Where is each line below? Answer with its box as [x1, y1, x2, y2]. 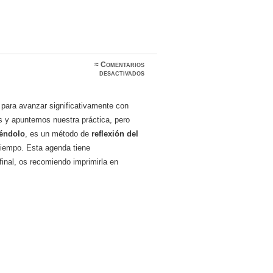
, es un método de [25, 129, 92, 139]
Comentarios [101, 60, 145, 69]
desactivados [99, 69, 145, 78]
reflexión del [91, 129, 139, 139]
